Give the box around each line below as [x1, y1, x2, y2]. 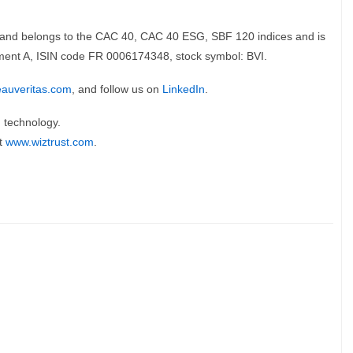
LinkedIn [162, 83, 205, 95]
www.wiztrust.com [6, 136, 94, 148]
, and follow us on [72, 83, 162, 95]
